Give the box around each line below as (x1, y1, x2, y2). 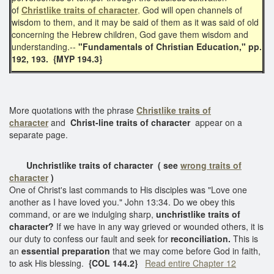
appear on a (195, 116, 242, 128)
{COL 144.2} (89, 256, 145, 269)
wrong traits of (180, 158, 242, 171)
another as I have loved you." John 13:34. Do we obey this (9, 195, 235, 208)
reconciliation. (171, 232, 231, 245)
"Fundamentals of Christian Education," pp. (78, 40, 262, 53)
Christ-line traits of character (70, 116, 195, 128)
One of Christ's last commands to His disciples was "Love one (9, 183, 247, 196)
